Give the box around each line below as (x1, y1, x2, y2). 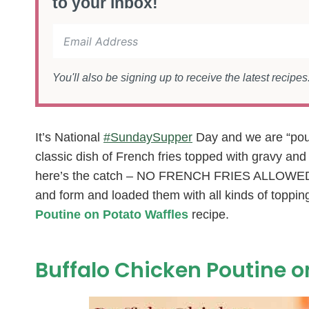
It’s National (35, 130, 103, 144)
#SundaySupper (103, 130, 192, 144)
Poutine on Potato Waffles (35, 207, 188, 221)
